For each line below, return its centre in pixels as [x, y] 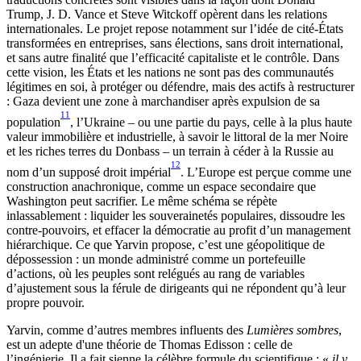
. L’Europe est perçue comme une [266, 172]
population [33, 122]
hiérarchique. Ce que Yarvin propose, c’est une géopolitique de [166, 244]
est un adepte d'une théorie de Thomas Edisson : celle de [149, 344]
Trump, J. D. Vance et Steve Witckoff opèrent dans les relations [167, 15]
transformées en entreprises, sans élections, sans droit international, [175, 44]
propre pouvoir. [46, 302]
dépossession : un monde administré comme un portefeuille [156, 259]
